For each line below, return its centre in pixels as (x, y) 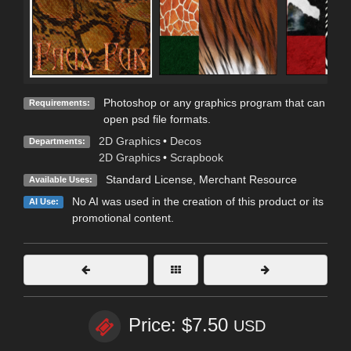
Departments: (57, 141)
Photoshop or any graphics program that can (214, 103)
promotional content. (123, 218)
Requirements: (59, 103)
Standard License (149, 180)
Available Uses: (60, 180)
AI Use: (43, 202)
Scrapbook (196, 158)
